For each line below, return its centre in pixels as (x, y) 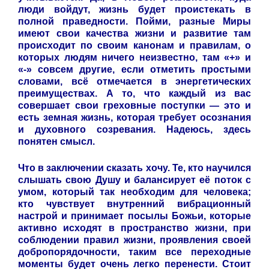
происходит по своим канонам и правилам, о (134, 45)
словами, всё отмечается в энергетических (134, 81)
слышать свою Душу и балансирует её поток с (134, 180)
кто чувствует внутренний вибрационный (134, 204)
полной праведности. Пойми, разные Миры (134, 21)
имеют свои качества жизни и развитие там (134, 33)
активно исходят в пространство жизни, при (134, 228)
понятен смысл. (56, 141)
